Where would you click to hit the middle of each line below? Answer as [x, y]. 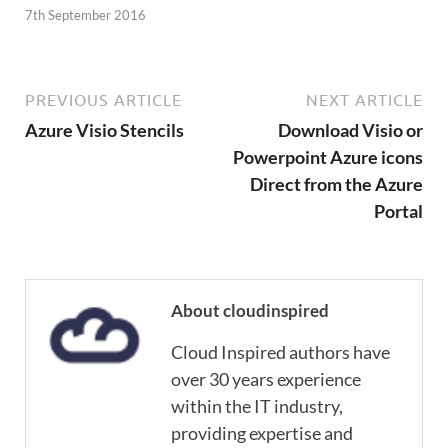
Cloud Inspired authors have [280, 351]
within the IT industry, [257, 405]
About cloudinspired [250, 310]
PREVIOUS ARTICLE [103, 99]
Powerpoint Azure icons [328, 156]
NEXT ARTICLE [364, 99]
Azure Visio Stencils [104, 129]
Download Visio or [350, 129]
